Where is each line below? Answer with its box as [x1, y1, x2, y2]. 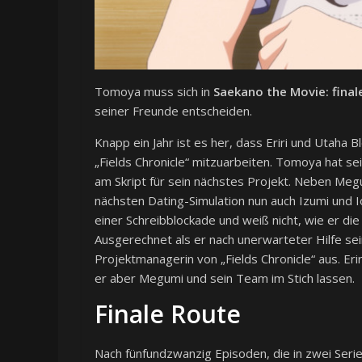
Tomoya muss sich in [95, 83, 213, 100]
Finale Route [95, 297, 241, 331]
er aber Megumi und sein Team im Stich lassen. [95, 270, 355, 287]
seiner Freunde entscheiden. [95, 103, 252, 120]
